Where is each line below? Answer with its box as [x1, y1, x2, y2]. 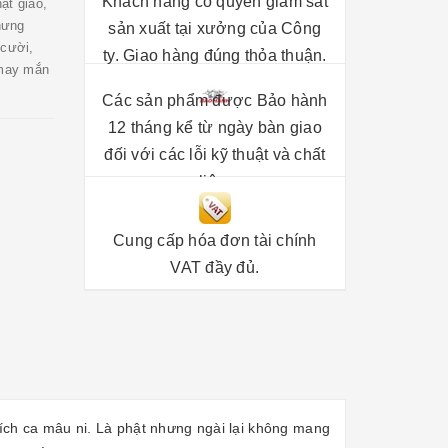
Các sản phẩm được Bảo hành [102, 92, 328, 109]
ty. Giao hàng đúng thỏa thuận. [103, 46, 327, 64]
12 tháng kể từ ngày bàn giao [107, 119, 322, 136]
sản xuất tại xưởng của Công [108, 19, 322, 37]
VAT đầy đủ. [170, 259, 260, 276]
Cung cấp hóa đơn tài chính [113, 232, 317, 249]
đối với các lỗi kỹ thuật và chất [104, 146, 326, 163]
